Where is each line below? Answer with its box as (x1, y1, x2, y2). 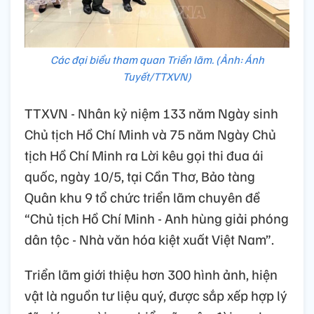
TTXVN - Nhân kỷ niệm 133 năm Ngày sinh (25, 103, 278, 122)
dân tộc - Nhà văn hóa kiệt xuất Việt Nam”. (25, 229, 274, 248)
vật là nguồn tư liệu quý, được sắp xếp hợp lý (25, 285, 287, 304)
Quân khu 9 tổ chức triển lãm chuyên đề (25, 187, 260, 206)
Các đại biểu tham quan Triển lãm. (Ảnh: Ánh (50, 52, 264, 67)
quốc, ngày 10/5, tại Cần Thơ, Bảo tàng (25, 166, 255, 185)
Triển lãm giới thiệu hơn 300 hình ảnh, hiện (25, 264, 278, 283)
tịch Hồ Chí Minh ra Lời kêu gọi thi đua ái (25, 145, 264, 164)
